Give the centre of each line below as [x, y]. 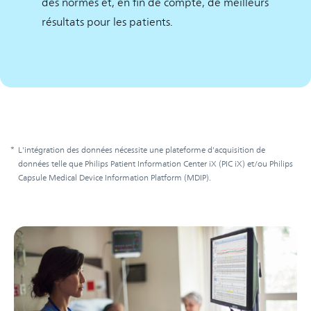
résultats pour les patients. [107, 22]
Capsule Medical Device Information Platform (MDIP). [115, 177]
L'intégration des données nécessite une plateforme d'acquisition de [142, 150]
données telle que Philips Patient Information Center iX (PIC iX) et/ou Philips [155, 163]
